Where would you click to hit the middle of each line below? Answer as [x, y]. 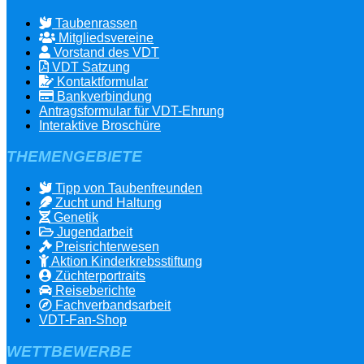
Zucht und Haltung [107, 203]
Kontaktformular [101, 81]
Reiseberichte [94, 291]
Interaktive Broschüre [100, 125]
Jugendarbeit [93, 232]
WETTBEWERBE [69, 351]
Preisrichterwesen [106, 247]
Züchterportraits [99, 276]
